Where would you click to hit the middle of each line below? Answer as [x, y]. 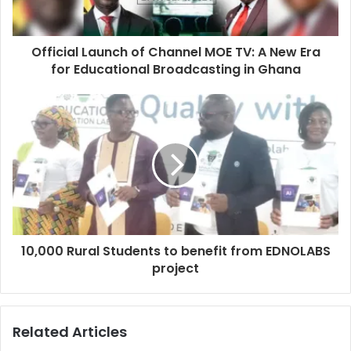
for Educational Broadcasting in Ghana [175, 69]
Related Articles [70, 331]
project [175, 268]
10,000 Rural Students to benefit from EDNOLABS [175, 251]
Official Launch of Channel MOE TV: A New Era [175, 52]
